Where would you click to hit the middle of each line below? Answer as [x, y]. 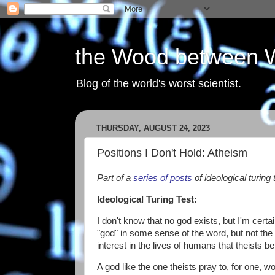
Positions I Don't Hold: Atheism [172, 153]
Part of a [115, 178]
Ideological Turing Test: [147, 199]
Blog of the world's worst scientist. [159, 83]
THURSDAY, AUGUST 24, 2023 [153, 128]
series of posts [163, 178]
